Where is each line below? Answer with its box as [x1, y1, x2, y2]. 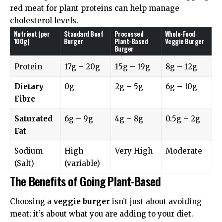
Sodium [14, 146, 43, 156]
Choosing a [10, 197, 54, 206]
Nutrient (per [13, 28, 50, 39]
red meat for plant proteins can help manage [10, 3, 179, 13]
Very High [114, 146, 153, 156]
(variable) [64, 158, 100, 168]
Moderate [165, 146, 202, 156]
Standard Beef [63, 28, 104, 39]
